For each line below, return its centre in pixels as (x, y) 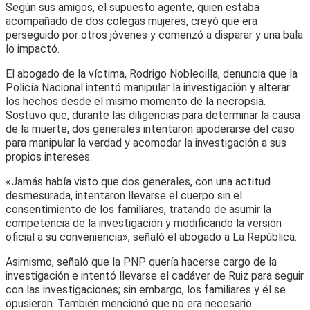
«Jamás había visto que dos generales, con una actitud (138, 181)
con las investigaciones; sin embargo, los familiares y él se (146, 289)
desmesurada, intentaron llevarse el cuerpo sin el (124, 195)
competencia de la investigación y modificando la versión (144, 223)
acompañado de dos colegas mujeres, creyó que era (131, 21)
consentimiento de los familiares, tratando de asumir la (138, 209)
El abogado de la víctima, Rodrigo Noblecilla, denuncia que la (152, 73)
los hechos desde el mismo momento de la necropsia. (136, 101)
